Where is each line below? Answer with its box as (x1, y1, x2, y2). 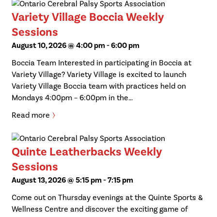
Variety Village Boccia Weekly (12, 10, 164, 25)
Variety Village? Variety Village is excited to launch (12, 70, 186, 79)
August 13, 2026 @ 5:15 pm (12, 175, 102, 185)
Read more (12, 110, 50, 120)
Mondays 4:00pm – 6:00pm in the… (12, 93, 133, 103)
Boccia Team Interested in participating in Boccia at (12, 58, 191, 68)
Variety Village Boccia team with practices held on (12, 81, 186, 91)
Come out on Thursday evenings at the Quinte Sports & (12, 193, 203, 202)
